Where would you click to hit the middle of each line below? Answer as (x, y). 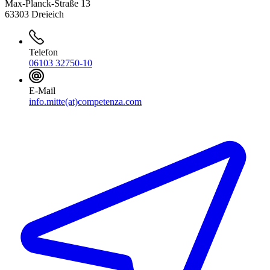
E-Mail (42, 91)
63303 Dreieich (34, 14)
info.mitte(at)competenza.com (85, 102)
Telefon (43, 52)
